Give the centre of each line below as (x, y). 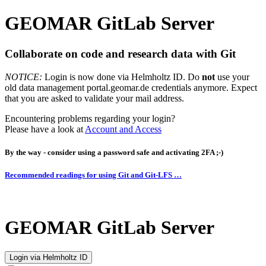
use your (232, 77)
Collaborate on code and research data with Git (120, 53)
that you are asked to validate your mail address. (94, 98)
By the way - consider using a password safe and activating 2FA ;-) (114, 152)
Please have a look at (45, 129)
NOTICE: (23, 77)
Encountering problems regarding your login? (90, 118)
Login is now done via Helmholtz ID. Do (122, 77)
